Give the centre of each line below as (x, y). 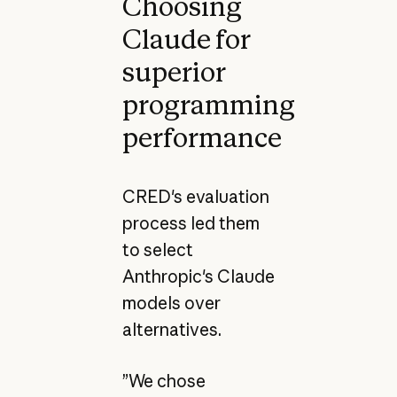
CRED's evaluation (195, 196)
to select (157, 249)
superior (174, 71)
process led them (191, 223)
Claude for (186, 39)
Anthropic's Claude (198, 276)
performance (202, 137)
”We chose (163, 381)
